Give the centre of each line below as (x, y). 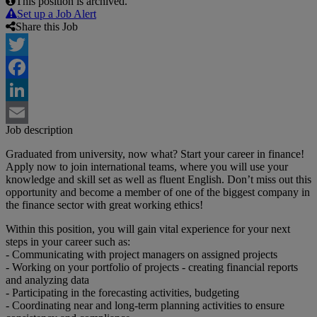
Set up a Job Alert (57, 14)
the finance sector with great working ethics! (104, 205)
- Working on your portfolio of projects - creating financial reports (152, 267)
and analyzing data (47, 280)
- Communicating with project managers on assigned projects (142, 255)
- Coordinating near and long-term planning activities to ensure (145, 306)
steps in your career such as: (68, 242)
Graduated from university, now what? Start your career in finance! (155, 154)
